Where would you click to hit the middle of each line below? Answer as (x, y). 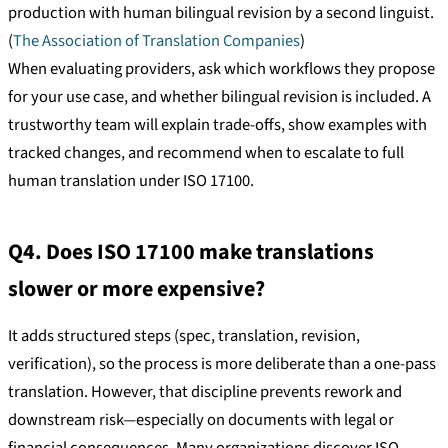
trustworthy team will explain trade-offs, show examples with (217, 124)
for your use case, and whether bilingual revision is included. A (219, 96)
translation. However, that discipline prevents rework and (205, 391)
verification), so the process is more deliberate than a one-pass (222, 363)
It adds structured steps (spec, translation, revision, (184, 335)
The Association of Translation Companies (156, 40)
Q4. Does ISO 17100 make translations (191, 252)
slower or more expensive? (136, 289)
